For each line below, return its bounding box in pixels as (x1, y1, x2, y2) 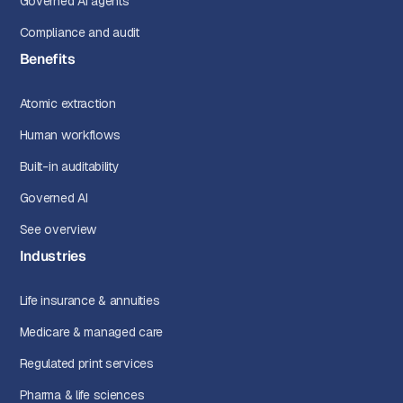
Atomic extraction (19, 95, 116, 112)
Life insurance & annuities (19, 292, 160, 309)
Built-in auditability (19, 158, 120, 175)
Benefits (19, 49, 76, 69)
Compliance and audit (19, 24, 139, 41)
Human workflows (19, 127, 121, 144)
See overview (19, 221, 97, 238)
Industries (19, 246, 86, 266)
